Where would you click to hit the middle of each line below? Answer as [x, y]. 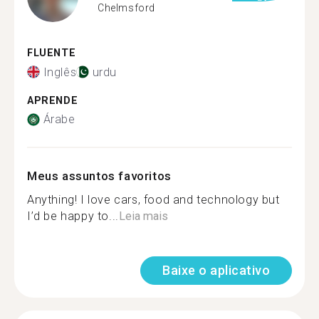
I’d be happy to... [73, 216]
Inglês [60, 72]
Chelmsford [126, 7]
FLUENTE [52, 53]
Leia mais [143, 216]
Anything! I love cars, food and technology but [153, 200]
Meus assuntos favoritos [99, 176]
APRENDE [53, 100]
